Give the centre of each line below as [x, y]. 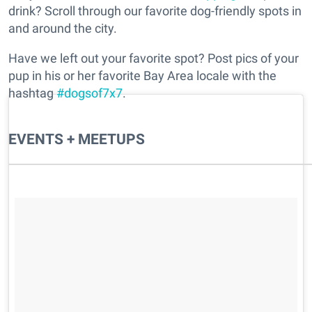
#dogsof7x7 [89, 93]
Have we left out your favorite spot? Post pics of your [154, 58]
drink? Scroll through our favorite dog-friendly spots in [155, 11]
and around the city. [63, 29]
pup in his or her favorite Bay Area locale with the [142, 76]
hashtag [32, 93]
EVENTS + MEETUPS [77, 139]
